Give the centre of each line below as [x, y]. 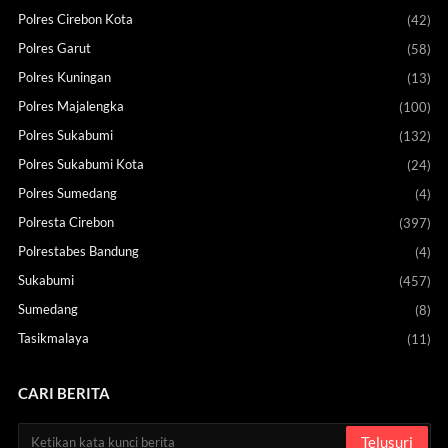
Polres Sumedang [67, 193]
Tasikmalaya [53, 338]
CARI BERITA [63, 393]
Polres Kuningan [64, 77]
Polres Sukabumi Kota [80, 164]
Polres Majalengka [70, 106]
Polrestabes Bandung [78, 251]
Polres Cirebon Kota [75, 19]
